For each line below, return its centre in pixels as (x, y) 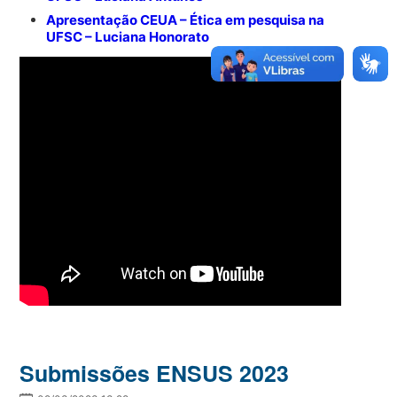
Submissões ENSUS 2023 (155, 373)
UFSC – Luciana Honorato (128, 36)
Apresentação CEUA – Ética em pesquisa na (186, 19)
